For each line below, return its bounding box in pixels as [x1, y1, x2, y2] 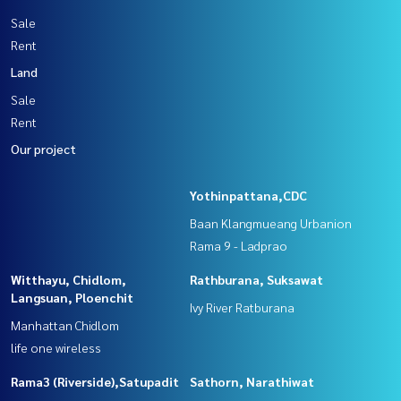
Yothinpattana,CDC [190, 187, 307, 204]
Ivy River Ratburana [190, 299, 294, 316]
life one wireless [11, 339, 101, 356]
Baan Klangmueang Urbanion [190, 215, 352, 232]
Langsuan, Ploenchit [11, 289, 133, 306]
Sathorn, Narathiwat [190, 373, 314, 390]
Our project [11, 141, 76, 158]
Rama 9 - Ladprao [190, 237, 287, 254]
